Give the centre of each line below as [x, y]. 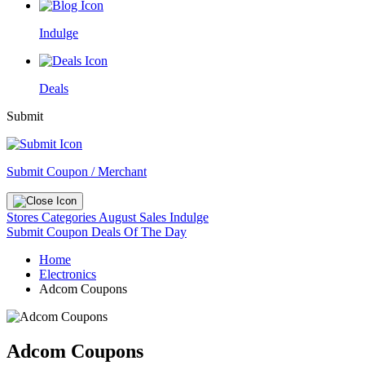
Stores [24, 217]
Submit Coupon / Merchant [77, 172]
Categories [70, 217]
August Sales [132, 217]
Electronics [68, 274]
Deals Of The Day [139, 232]
